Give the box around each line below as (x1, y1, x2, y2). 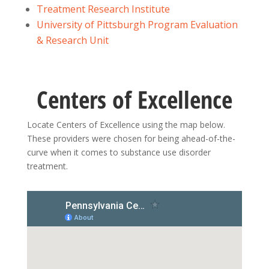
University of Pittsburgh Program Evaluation (36, 18, 238, 31)
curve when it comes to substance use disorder (26, 147, 211, 158)
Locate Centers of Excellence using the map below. (26, 119, 225, 130)
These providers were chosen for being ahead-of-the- (26, 133, 235, 144)
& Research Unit (36, 34, 109, 47)
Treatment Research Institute (36, 2, 170, 16)
